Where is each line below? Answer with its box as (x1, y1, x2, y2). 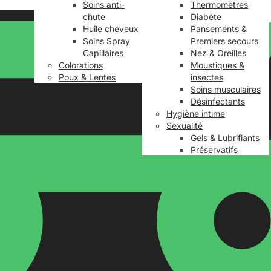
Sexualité (166, 120, 203, 131)
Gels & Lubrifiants (191, 132, 260, 143)
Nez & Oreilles (191, 48, 246, 58)
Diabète (191, 11, 221, 22)
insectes (191, 72, 223, 82)
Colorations (58, 60, 103, 70)
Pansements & (191, 24, 247, 34)
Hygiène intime (166, 108, 225, 119)
